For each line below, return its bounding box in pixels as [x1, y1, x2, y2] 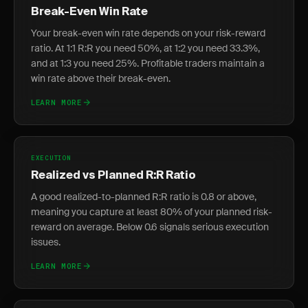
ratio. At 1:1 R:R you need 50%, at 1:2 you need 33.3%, [31, 42, 260, 54]
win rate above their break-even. [31, 72, 170, 85]
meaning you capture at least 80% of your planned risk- [31, 206, 272, 218]
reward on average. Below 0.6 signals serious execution [31, 221, 269, 233]
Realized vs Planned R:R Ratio [31, 170, 196, 181]
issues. [31, 236, 60, 248]
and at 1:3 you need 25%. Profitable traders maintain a [31, 57, 265, 69]
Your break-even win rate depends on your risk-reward [31, 27, 265, 39]
